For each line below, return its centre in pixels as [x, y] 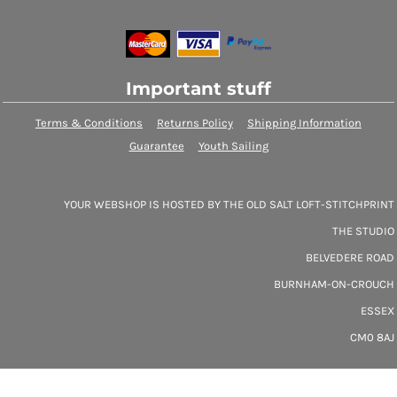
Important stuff [198, 88]
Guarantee [156, 145]
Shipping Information [304, 122]
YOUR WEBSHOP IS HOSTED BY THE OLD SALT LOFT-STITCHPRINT [229, 204]
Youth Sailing [233, 145]
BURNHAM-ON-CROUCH [334, 284]
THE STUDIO [363, 230]
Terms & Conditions [89, 122]
